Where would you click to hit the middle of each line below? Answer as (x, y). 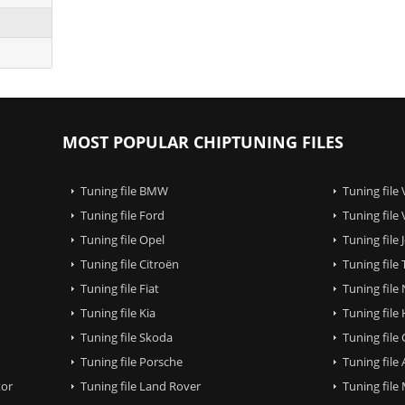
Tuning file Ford (122, 215)
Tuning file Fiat (119, 288)
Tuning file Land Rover (140, 386)
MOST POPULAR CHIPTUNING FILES (202, 141)
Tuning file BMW (124, 190)
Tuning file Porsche (131, 361)
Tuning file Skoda (126, 337)
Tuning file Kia (118, 312)
